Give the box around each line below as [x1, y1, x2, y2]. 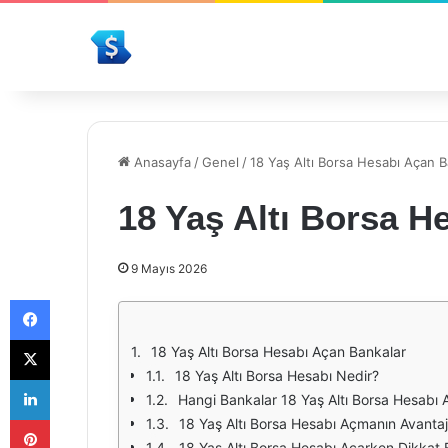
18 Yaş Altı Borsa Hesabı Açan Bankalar [151, 343, 406, 360]
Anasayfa [130, 154, 191, 170]
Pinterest [49, 411, 106, 427]
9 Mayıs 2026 [131, 261, 207, 276]
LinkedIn [49, 371, 101, 387]
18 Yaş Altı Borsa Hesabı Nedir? [175, 367, 379, 384]
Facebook [49, 291, 110, 307]
